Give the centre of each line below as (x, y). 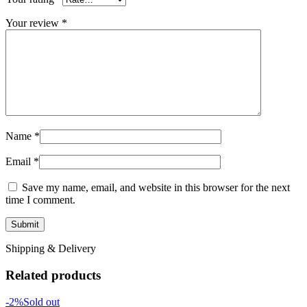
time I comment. (40, 200)
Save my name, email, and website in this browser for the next (156, 188)
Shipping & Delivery (51, 249)
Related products (53, 275)
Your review (34, 23)
